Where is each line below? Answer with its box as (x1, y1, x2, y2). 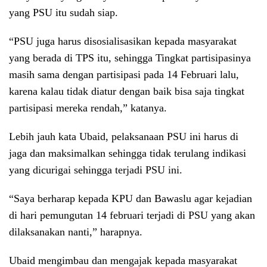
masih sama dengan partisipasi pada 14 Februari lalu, (9, 69, 239, 81)
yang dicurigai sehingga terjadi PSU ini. (9, 164, 182, 176)
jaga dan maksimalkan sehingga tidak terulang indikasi (9, 147, 246, 160)
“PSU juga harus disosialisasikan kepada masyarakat (9, 35, 237, 48)
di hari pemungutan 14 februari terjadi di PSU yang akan (9, 209, 255, 222)
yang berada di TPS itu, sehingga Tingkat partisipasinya (9, 52, 251, 64)
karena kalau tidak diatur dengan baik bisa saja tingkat (9, 85, 244, 98)
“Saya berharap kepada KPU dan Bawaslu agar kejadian (9, 193, 252, 205)
